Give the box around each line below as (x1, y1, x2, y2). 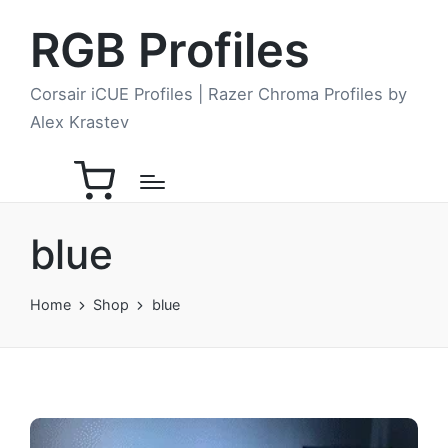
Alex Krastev (30, 112, 129, 133)
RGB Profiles (30, 22, 310, 78)
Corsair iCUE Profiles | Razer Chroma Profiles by (30, 84, 407, 105)
